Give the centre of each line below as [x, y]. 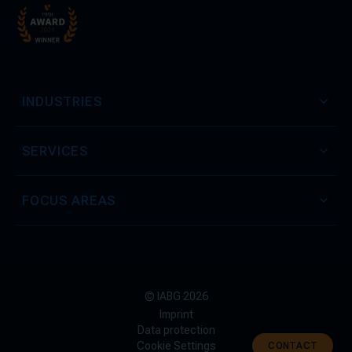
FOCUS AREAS [69, 200]
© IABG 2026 [176, 296]
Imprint [176, 314]
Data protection [176, 330]
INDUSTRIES [62, 101]
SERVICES [55, 150]
